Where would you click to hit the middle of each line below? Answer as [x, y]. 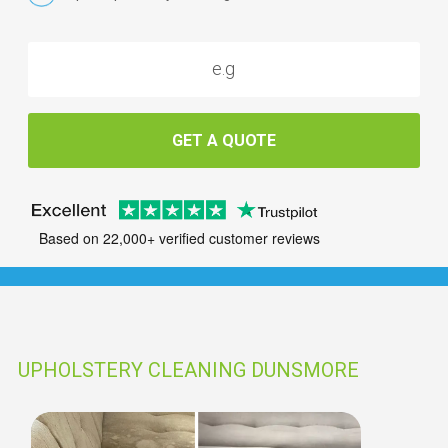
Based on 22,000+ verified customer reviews [179, 238]
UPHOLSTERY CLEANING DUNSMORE [188, 370]
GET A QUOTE [224, 140]
